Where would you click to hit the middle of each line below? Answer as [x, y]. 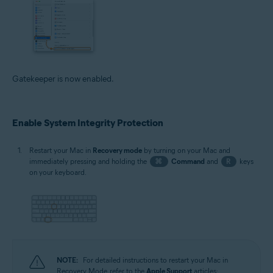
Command [188, 161]
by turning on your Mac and [186, 151]
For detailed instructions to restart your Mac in [155, 260]
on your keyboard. [58, 172]
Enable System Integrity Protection [88, 123]
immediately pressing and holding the [89, 161]
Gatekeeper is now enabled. [63, 79]
